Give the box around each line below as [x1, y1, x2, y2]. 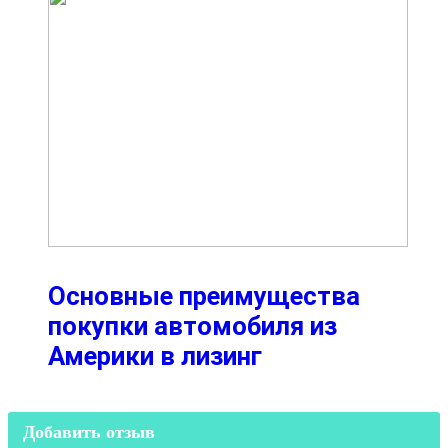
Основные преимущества [48, 280, 360, 311]
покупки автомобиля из [48, 310, 337, 341]
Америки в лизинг [48, 340, 262, 371]
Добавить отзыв [23, 422, 155, 443]
